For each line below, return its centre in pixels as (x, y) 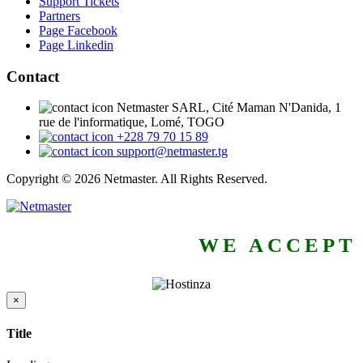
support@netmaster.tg (172, 152)
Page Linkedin (76, 45)
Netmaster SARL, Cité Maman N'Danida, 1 (229, 108)
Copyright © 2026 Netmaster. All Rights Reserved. (137, 179)
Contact (33, 76)
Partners (60, 16)
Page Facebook (78, 30)
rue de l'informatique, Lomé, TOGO (132, 122)
